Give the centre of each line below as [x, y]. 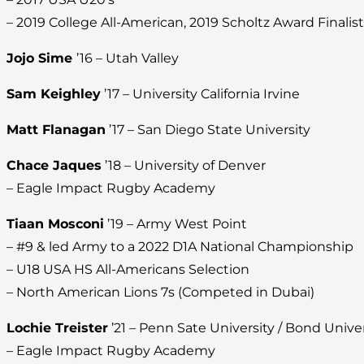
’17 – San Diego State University [208, 129]
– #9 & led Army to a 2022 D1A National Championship [180, 246]
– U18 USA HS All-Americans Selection [128, 269]
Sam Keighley [54, 93]
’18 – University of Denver [184, 165]
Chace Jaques [54, 165]
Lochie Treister [57, 327]
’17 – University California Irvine [200, 93]
